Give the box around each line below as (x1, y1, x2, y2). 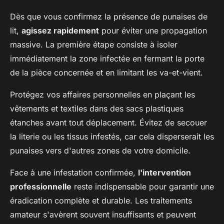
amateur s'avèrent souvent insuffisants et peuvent (10, 209, 196, 220)
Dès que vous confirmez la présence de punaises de (10, 11, 207, 22)
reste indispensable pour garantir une (71, 181, 214, 192)
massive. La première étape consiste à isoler (10, 39, 177, 50)
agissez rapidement (21, 25, 99, 36)
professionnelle (10, 181, 71, 192)
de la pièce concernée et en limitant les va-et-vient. (10, 67, 203, 78)
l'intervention (138, 167, 191, 178)
